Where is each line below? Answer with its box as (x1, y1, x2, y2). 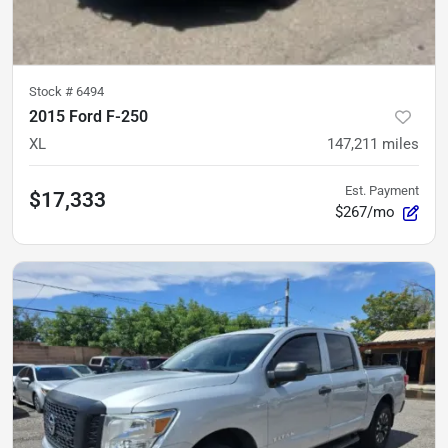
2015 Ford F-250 (29, 106, 148, 126)
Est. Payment (345, 182, 419, 198)
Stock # (29, 83, 76, 99)
